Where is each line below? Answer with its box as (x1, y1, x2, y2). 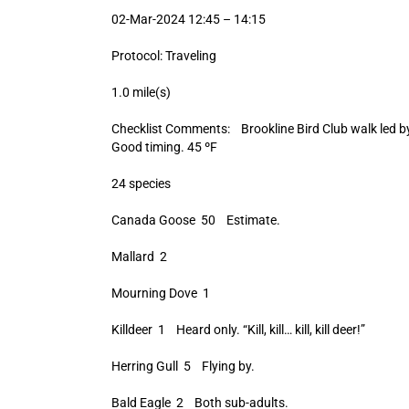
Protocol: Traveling (110, 48, 216, 63)
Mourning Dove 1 (110, 286, 210, 300)
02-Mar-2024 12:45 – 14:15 (110, 12, 266, 26)
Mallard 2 (110, 249, 167, 264)
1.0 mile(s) (110, 85, 171, 100)
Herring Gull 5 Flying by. (110, 359, 255, 373)
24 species (110, 176, 171, 191)
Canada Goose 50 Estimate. (110, 213, 280, 227)
